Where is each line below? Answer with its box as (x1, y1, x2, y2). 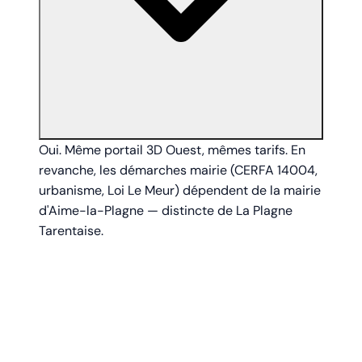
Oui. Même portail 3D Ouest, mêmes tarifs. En (39, 141, 305, 159)
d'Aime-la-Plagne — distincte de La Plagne (39, 202, 293, 220)
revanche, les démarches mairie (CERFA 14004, (39, 162, 318, 179)
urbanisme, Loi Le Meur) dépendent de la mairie (39, 182, 321, 200)
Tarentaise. (39, 222, 103, 240)
